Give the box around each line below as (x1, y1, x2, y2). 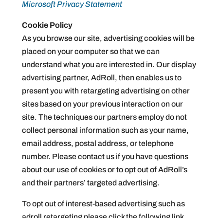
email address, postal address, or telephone (21, 139, 174, 147)
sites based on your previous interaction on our (21, 100, 183, 108)
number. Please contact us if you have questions (21, 152, 188, 161)
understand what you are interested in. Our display (21, 60, 196, 69)
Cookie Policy (21, 21, 73, 29)
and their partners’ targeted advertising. (21, 179, 160, 187)
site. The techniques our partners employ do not (21, 113, 187, 121)
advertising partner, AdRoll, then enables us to (21, 73, 182, 82)
